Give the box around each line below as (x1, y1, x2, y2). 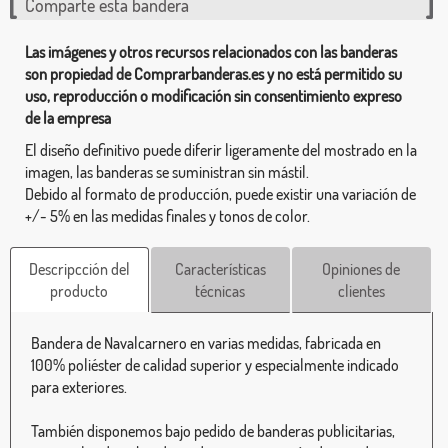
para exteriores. (31, 376, 127, 397)
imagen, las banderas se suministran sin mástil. (25, 161, 309, 182)
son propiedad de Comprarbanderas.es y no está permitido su (25, 63, 402, 84)
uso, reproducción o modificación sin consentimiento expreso (25, 85, 402, 106)
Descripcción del (28, 258, 130, 279)
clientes (337, 280, 385, 301)
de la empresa (25, 107, 111, 128)
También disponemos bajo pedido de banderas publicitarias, (31, 420, 395, 441)
